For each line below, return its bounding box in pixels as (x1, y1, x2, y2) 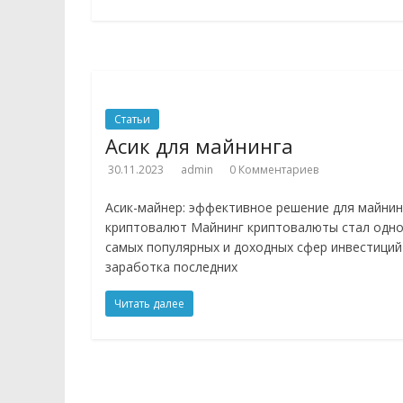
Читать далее (114, 296, 184, 311)
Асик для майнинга (105, 132, 293, 159)
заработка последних (105, 258, 237, 275)
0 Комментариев (229, 162, 318, 177)
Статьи (114, 112, 150, 127)
